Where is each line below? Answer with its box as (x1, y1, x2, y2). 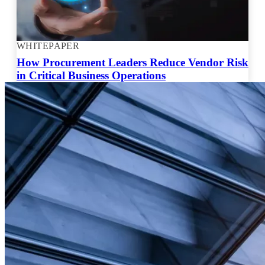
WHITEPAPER (17, 40, 80, 51)
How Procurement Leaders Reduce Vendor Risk (17, 56, 248, 69)
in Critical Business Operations (17, 69, 166, 82)
